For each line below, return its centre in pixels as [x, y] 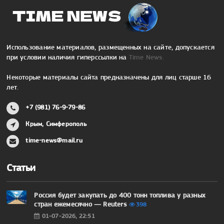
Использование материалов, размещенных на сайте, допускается [110, 47]
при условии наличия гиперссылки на [68, 57]
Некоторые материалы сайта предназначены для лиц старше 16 [109, 77]
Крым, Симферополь [56, 124]
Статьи [21, 168]
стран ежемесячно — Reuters [80, 204]
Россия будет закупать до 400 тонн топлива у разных [120, 195]
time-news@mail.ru [54, 140]
